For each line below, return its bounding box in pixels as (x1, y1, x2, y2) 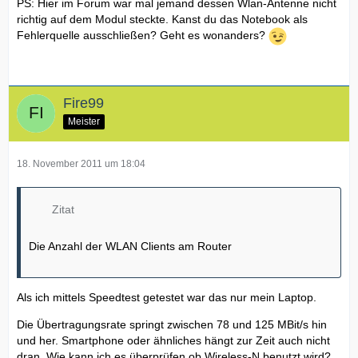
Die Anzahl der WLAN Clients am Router (29, 240, 232, 253)
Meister (68, 115, 100, 127)
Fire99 (63, 95, 104, 111)
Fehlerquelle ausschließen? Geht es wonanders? (17, 29, 268, 42)
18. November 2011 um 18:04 (17, 158, 145, 169)
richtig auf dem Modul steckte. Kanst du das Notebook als (17, 13, 308, 26)
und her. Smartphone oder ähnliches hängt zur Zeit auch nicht (17, 334, 330, 347)
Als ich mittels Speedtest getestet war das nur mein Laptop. (17, 291, 316, 304)
